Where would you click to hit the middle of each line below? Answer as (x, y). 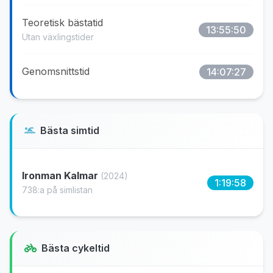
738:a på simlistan (57, 190)
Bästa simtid (70, 130)
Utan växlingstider (58, 37)
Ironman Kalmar (61, 175)
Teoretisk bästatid (62, 23)
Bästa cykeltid (76, 248)
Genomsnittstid (56, 71)
